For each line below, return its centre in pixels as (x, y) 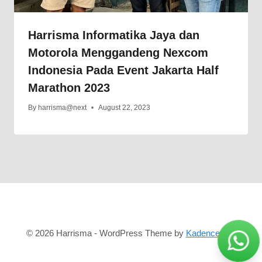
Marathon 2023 (69, 88)
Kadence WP (211, 233)
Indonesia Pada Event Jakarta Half (123, 70)
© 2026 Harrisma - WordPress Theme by (106, 233)
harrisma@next (63, 108)
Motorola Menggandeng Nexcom (118, 53)
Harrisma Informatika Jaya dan (114, 35)
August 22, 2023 (125, 108)
